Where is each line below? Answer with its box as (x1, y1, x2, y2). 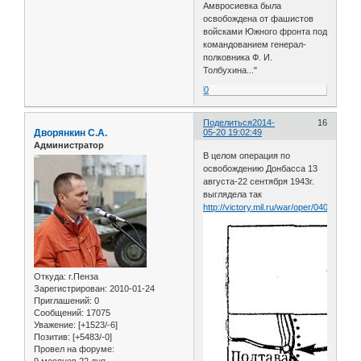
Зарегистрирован (34, 284, 105, 294)
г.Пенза (66, 272, 98, 282)
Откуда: (34, 272, 66, 282)
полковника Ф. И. (203, 52, 273, 62)
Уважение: (34, 320, 76, 330)
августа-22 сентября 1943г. (203, 176, 315, 187)
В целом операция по (203, 151, 291, 161)
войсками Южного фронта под (203, 26, 328, 36)
